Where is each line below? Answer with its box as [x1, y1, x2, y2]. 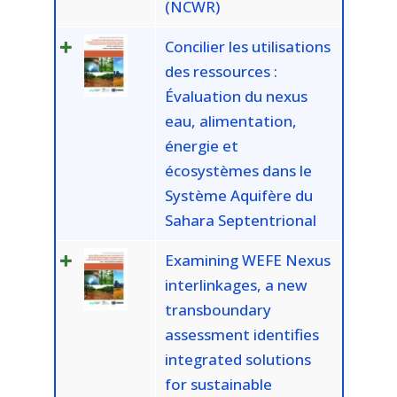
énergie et [164, 136, 238, 157]
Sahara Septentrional [164, 210, 316, 231]
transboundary [164, 300, 271, 321]
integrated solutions [164, 349, 311, 370]
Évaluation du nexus [164, 86, 307, 107]
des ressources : [164, 61, 277, 82]
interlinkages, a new [164, 275, 307, 296]
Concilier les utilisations [164, 36, 331, 58]
